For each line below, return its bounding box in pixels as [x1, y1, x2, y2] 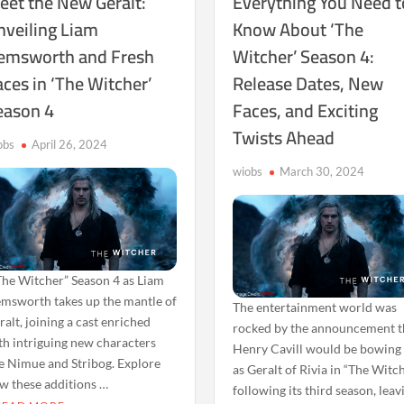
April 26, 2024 [31, 137, 107, 151]
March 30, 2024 [280, 164, 365, 179]
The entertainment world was [233, 298, 398, 315]
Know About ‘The [233, 13, 364, 46]
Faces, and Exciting [233, 94, 379, 127]
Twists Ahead [233, 121, 335, 154]
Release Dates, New [233, 67, 384, 100]
